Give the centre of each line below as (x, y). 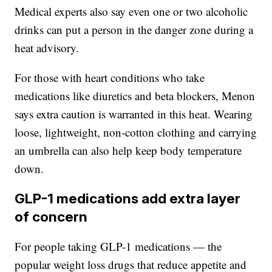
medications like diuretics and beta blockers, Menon (135, 96)
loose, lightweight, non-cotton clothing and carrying (136, 132)
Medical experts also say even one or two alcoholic (131, 12)
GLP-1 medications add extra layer (128, 199)
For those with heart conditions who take (110, 78)
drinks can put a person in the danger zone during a (134, 30)
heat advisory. (47, 48)
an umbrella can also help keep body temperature (128, 151)
